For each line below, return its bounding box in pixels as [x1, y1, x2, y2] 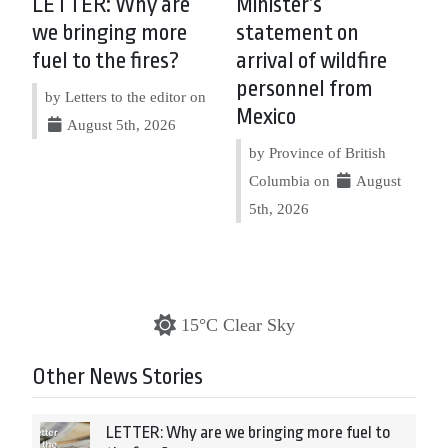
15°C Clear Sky [180, 315, 295, 336]
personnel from [236, 76, 373, 103]
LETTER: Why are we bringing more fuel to [106, 423, 391, 443]
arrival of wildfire [236, 48, 387, 75]
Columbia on [249, 172, 334, 190]
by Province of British [249, 144, 386, 162]
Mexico [236, 104, 296, 131]
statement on [236, 20, 359, 47]
